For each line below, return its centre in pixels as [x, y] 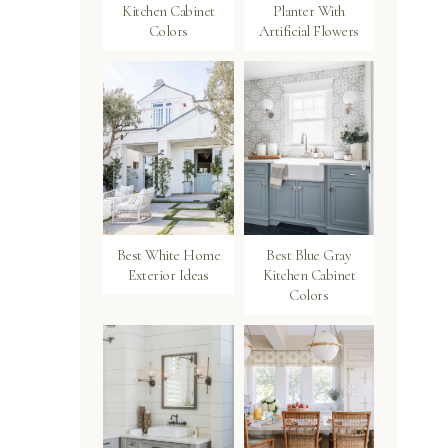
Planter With [308, 11]
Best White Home [168, 255]
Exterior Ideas [168, 275]
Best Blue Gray [309, 255]
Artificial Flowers [308, 31]
